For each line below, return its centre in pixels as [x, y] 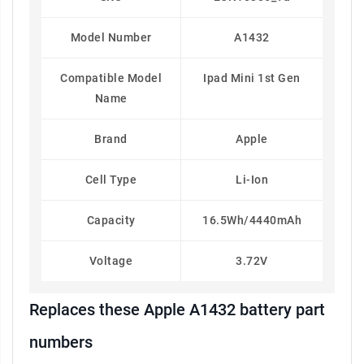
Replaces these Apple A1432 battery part [177, 310]
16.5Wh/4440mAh [252, 221]
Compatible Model [111, 78]
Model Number [111, 38]
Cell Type [111, 180]
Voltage [111, 261]
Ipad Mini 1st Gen [252, 78]
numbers [61, 342]
